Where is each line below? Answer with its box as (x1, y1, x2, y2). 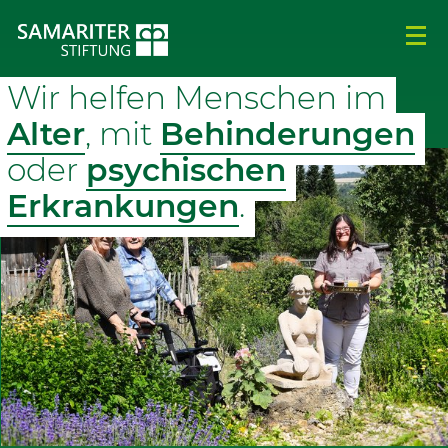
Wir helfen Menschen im (6, 78, 386, 117)
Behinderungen (159, 114, 415, 153)
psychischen (85, 150, 286, 189)
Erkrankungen (6, 186, 239, 225)
